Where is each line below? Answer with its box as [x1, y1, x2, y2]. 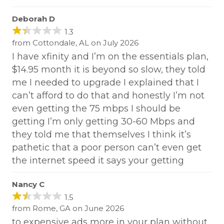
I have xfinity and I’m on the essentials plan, [12, 51, 208, 62]
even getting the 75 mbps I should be [12, 103, 180, 114]
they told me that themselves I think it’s [12, 129, 191, 140]
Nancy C [12, 179, 44, 189]
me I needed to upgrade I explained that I [12, 77, 199, 88]
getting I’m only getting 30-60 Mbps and [12, 116, 195, 127]
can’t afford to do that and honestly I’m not [12, 90, 204, 101]
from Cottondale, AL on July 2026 [12, 38, 138, 48]
